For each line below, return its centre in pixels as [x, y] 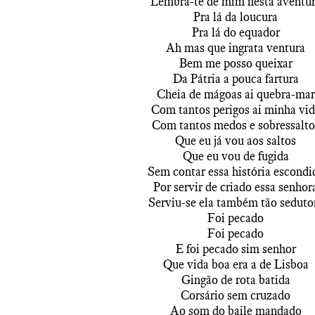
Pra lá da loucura [236, 17]
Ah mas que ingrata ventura [236, 48]
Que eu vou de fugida [236, 156]
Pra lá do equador [236, 32]
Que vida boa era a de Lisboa [236, 264]
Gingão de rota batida [236, 280]
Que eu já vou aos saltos [236, 141]
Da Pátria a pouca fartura [236, 79]
